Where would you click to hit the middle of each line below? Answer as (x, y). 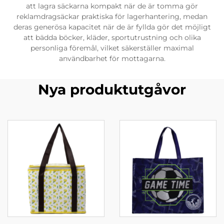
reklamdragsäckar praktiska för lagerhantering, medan (112, 16)
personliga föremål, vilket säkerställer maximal (112, 48)
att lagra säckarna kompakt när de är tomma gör (112, 6)
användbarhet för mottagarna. (112, 58)
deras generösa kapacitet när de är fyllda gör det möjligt (112, 27)
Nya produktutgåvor (112, 89)
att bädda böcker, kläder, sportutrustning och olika (112, 37)
